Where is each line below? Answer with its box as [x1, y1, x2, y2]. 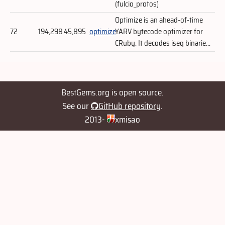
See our [62, 99, 91, 113]
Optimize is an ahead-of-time [115, 14, 203, 26]
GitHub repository [98, 99, 161, 113]
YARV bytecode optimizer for [115, 25, 203, 38]
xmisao [115, 113, 140, 126]
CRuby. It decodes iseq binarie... [115, 37, 210, 49]
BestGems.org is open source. [61, 85, 164, 99]
